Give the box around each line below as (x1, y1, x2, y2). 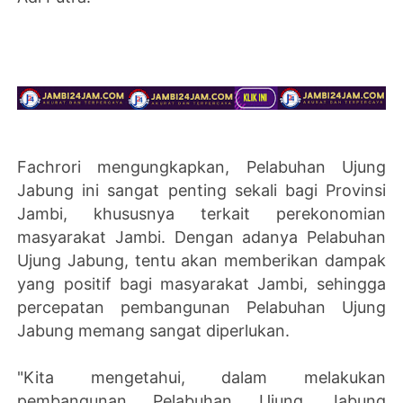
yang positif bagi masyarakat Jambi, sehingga (17, 273, 386, 293)
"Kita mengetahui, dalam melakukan (17, 367, 386, 387)
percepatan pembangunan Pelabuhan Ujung (17, 297, 386, 317)
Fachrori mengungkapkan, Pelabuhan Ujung (17, 157, 386, 176)
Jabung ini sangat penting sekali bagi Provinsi (17, 180, 386, 200)
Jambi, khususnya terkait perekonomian (17, 203, 386, 223)
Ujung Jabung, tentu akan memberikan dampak (17, 250, 386, 270)
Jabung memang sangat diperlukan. (17, 320, 291, 340)
